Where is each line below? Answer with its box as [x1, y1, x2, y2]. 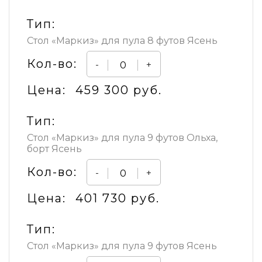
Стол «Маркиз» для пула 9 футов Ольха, [27, 132, 218, 144]
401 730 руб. [75, 191, 160, 206]
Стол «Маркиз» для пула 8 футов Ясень [27, 35, 218, 47]
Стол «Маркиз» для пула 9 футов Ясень [27, 240, 217, 252]
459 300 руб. [75, 83, 162, 98]
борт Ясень [27, 143, 82, 155]
